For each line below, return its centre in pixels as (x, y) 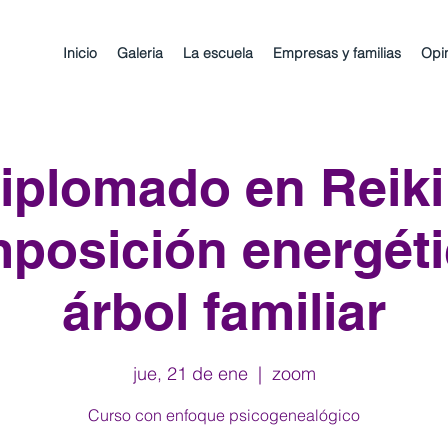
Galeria (140, 53)
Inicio (80, 53)
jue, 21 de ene (190, 373)
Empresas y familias (337, 53)
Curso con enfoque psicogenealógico (224, 414)
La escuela (218, 53)
